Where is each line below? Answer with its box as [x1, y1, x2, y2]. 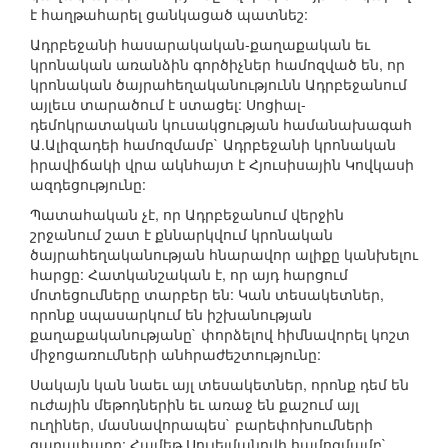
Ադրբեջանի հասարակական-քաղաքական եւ [30, 34, 370, 55]
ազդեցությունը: [30, 174, 146, 195]
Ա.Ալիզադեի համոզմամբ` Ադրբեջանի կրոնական [30, 134, 396, 155]
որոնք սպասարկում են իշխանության [30, 304, 312, 325]
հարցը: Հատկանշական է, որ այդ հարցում [30, 264, 348, 285]
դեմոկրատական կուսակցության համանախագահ [30, 114, 412, 135]
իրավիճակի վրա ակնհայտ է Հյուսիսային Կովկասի [30, 154, 414, 175]
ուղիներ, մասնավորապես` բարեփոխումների [30, 414, 373, 435]
